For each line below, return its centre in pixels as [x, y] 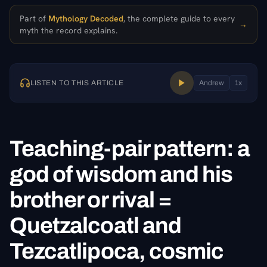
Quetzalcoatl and [95, 225]
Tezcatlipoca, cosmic [117, 251]
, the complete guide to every [179, 18]
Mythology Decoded [86, 18]
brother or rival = [91, 200]
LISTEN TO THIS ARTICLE [77, 83]
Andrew [212, 83]
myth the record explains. [69, 30]
